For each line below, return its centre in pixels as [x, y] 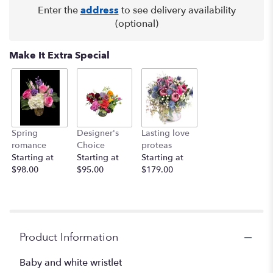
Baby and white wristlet [71, 263]
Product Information [69, 238]
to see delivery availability [177, 10]
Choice [90, 146]
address [99, 10]
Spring [25, 133]
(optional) [136, 23]
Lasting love [165, 133]
